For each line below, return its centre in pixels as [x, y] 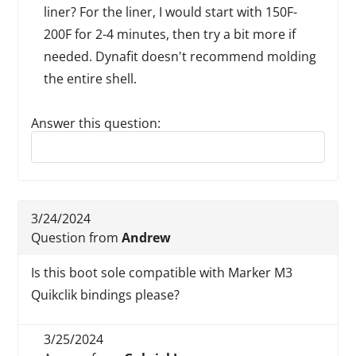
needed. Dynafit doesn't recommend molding [180, 56]
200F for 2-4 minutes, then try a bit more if [170, 34]
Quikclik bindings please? [106, 295]
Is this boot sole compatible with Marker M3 [162, 273]
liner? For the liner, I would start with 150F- [171, 12]
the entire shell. [91, 79]
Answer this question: [96, 123]
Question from [77, 238]
